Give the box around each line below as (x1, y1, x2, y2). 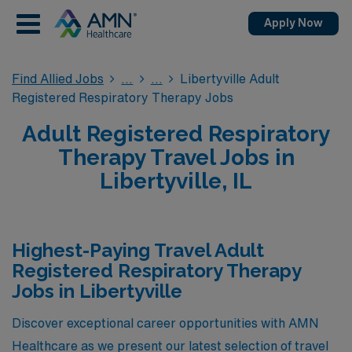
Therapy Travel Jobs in (57, 145, 295, 170)
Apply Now (264, 17, 323, 28)
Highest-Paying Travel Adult (12, 239, 264, 262)
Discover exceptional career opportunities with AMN (12, 316, 319, 329)
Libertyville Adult (180, 72, 280, 85)
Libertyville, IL (100, 168, 252, 194)
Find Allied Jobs (12, 72, 104, 85)
